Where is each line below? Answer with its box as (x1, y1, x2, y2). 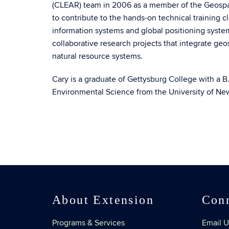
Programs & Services (52, 218, 125, 228)
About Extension (52, 193, 154, 207)
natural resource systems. (52, 51, 143, 61)
